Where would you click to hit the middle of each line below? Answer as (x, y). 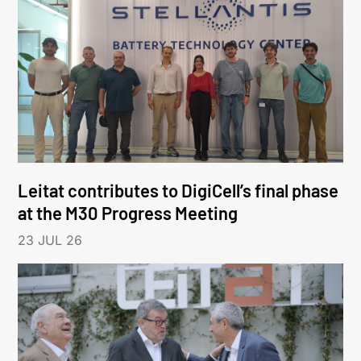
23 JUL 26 (50, 240)
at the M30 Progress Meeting (128, 212)
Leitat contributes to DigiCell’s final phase (178, 190)
